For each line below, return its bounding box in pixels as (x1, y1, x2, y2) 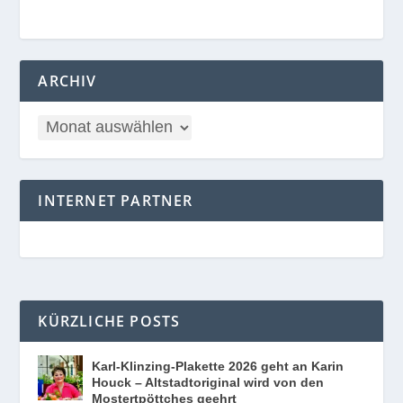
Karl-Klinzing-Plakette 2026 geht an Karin (92, 358, 345, 373)
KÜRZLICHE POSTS (38, 310, 181, 331)
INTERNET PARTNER (38, 190, 193, 210)
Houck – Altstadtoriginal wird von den (92, 374, 325, 390)
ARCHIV (38, 70, 97, 91)
